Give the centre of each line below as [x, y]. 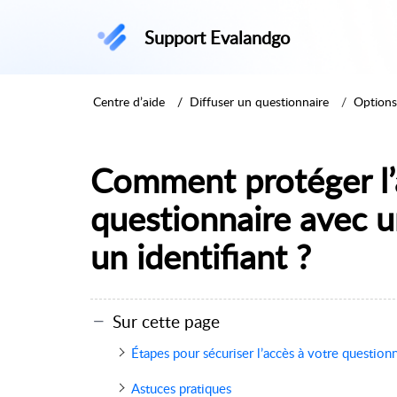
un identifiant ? [201, 256]
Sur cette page [166, 321]
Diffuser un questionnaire [259, 101]
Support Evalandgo [217, 37]
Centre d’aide [129, 101]
